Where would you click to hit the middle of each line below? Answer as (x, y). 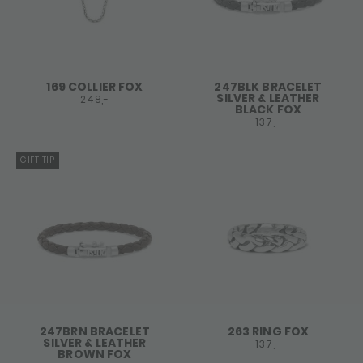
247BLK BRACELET (268, 87)
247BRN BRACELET (95, 332)
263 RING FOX (268, 332)
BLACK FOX (268, 110)
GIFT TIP (38, 160)
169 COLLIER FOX (95, 87)
